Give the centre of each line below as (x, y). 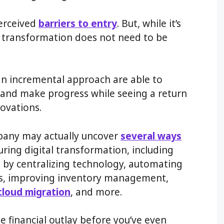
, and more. (96, 192)
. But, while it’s (149, 23)
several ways (151, 136)
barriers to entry (78, 23)
